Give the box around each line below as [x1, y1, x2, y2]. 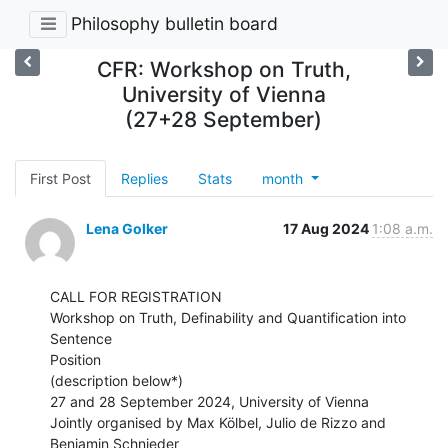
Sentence [50, 329, 112, 347]
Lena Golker [86, 219, 168, 237]
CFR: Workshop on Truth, [96, 56, 351, 82]
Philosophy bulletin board [71, 13, 278, 35]
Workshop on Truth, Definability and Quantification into [50, 308, 406, 326]
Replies [121, 169, 168, 187]
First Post [30, 169, 91, 187]
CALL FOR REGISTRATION [50, 287, 222, 305]
